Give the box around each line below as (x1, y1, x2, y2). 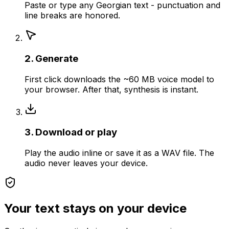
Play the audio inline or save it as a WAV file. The (25, 148, 214, 158)
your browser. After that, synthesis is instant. (25, 84, 198, 95)
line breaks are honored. (25, 10, 120, 21)
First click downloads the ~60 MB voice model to (25, 74, 214, 84)
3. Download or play (25, 126, 117, 139)
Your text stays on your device (4, 200, 187, 216)
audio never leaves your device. (25, 158, 148, 168)
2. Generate (25, 52, 78, 64)
